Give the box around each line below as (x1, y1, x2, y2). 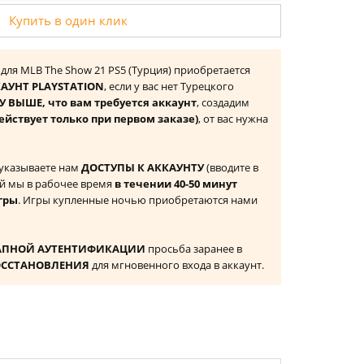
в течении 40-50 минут (115, 176, 237, 191)
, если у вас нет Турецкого (104, 79, 234, 93)
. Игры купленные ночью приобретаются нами (18, 193, 258, 207)
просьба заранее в (145, 241, 242, 256)
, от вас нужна (198, 111, 268, 126)
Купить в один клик (8, 12, 128, 28)
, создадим (197, 95, 249, 110)
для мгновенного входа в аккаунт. (89, 258, 264, 272)
